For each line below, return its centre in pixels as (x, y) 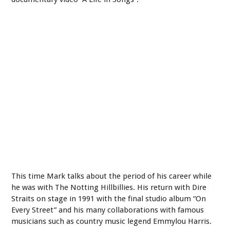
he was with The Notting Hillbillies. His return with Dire (109, 187)
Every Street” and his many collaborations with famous (108, 210)
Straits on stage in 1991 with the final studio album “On (109, 198)
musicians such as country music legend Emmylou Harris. (112, 221)
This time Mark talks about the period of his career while (112, 176)
